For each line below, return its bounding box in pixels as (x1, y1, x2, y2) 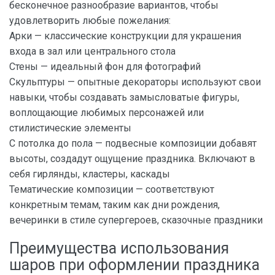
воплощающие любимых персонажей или (9, 107, 204, 119)
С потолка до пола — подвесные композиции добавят (9, 137, 257, 150)
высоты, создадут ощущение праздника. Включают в (9, 153, 255, 165)
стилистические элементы (9, 122, 131, 134)
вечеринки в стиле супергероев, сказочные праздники (9, 214, 263, 227)
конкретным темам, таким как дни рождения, (9, 199, 220, 211)
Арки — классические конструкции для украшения (9, 30, 241, 42)
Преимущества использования (9, 239, 229, 258)
